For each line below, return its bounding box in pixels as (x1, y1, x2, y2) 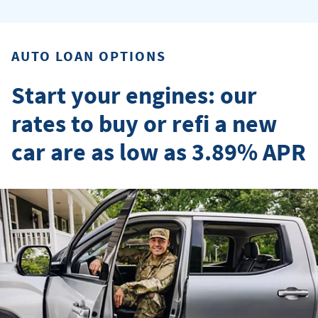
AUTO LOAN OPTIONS (11, 46, 166, 65)
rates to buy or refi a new (11, 108, 277, 138)
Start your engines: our (11, 79, 257, 110)
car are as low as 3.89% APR (11, 136, 306, 167)
